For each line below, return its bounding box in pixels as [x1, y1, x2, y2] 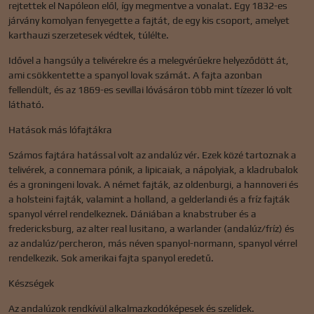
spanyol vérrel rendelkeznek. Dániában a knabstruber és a [8, 207, 257, 219]
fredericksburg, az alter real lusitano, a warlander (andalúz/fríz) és [8, 222, 294, 234]
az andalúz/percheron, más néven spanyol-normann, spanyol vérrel [8, 237, 297, 249]
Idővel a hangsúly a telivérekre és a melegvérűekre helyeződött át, [8, 54, 289, 66]
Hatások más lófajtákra [8, 123, 112, 135]
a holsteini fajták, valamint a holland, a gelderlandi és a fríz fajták [8, 193, 289, 205]
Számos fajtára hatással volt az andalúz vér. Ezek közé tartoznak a [8, 149, 296, 161]
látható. [8, 98, 44, 110]
